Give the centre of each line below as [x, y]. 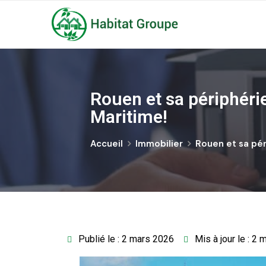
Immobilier [159, 144]
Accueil [107, 144]
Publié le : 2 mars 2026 [126, 239]
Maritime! [129, 117]
